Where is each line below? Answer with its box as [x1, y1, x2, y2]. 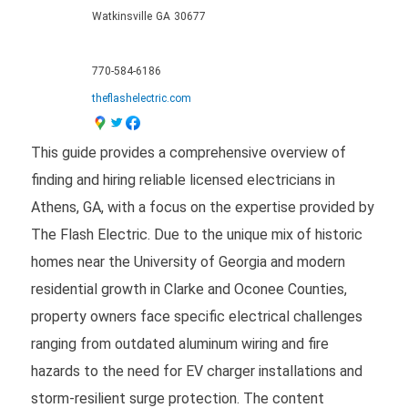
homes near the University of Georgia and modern [30, 252, 345, 270]
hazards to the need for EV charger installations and [30, 362, 362, 380]
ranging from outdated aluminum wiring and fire [30, 334, 329, 352]
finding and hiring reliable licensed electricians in [30, 170, 335, 189]
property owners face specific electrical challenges [30, 307, 362, 325]
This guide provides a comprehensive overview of [30, 143, 346, 161]
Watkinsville [91, 9, 152, 23]
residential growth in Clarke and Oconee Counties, [30, 280, 347, 298]
